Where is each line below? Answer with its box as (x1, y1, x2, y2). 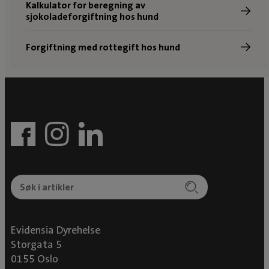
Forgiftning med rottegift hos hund (25, 40, 180, 53)
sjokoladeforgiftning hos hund (25, 10, 159, 23)
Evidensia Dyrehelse (11, 223, 100, 238)
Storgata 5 (11, 238, 62, 252)
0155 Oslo (11, 252, 58, 267)
